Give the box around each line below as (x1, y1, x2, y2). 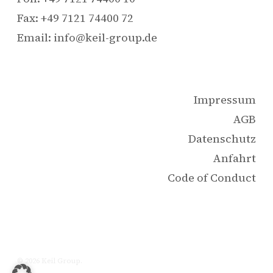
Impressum (194, 92, 256, 108)
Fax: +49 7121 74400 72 (17, 10, 133, 26)
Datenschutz (188, 131, 256, 147)
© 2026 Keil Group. (17, 256, 82, 266)
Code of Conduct (168, 170, 256, 186)
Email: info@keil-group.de (17, 30, 157, 46)
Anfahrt (213, 151, 256, 166)
